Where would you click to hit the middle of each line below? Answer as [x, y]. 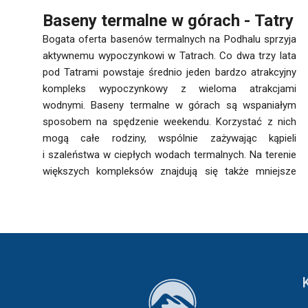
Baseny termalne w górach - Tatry [168, 21]
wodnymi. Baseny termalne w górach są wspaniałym [169, 105]
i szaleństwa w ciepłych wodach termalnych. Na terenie [169, 155]
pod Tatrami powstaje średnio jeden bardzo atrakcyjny [169, 72]
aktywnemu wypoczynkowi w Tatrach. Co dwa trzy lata [169, 56]
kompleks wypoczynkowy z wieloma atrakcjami [169, 89]
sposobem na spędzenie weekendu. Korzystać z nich [169, 122]
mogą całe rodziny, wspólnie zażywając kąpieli [169, 138]
